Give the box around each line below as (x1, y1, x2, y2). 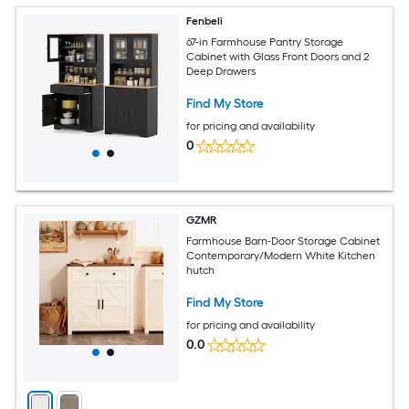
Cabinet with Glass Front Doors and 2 (186, 49, 371, 63)
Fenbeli (186, 14, 224, 27)
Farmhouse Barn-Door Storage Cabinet (186, 234, 381, 247)
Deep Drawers (186, 64, 257, 78)
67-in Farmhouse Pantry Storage (186, 35, 344, 48)
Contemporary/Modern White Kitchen (186, 248, 376, 262)
